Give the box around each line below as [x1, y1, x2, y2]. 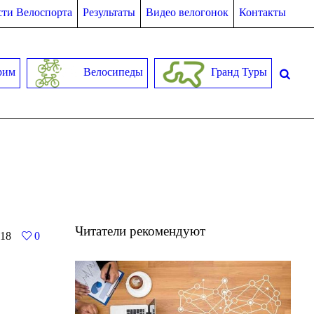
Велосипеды [80, 66, 143, 78]
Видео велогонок [145, 6, 228, 19]
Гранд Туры [207, 66, 267, 78]
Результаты [82, 6, 135, 19]
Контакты [238, 6, 286, 19]
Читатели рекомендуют [74, 223, 205, 238]
